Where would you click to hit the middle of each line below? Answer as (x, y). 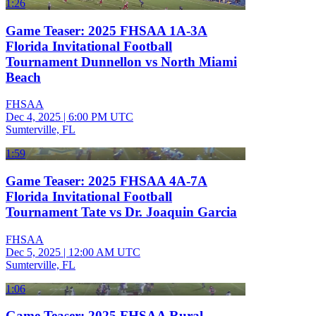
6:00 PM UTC (101, 117)
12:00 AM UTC (104, 252)
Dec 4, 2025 (33, 117)
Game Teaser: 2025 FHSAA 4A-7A (107, 181)
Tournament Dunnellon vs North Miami (121, 61)
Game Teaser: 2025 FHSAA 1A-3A (107, 30)
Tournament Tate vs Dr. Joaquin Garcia (121, 212)
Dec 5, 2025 (33, 252)
